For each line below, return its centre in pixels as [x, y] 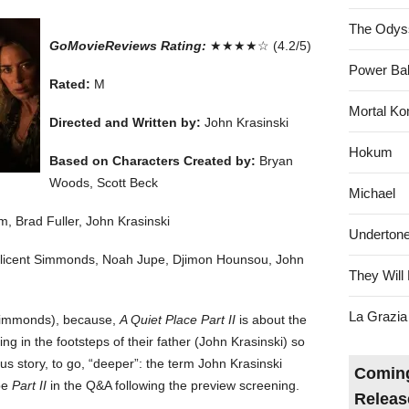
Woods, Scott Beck [104, 182]
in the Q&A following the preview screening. [173, 385]
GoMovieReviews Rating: [128, 45]
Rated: [70, 84]
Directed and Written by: [125, 122]
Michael [372, 193]
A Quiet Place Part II [178, 319]
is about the [271, 319]
